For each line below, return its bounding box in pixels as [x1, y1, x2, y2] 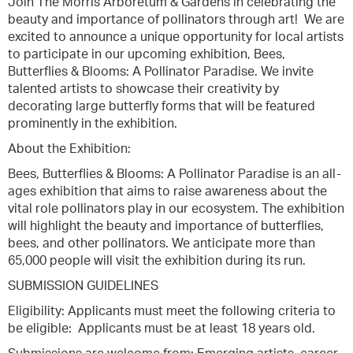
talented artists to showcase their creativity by [8, 83, 279, 95]
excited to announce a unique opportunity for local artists [8, 31, 344, 43]
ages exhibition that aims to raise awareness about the [8, 185, 327, 198]
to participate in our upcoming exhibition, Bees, [8, 48, 285, 61]
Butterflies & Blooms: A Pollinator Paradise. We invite [8, 65, 314, 78]
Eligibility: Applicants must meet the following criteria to [8, 305, 336, 318]
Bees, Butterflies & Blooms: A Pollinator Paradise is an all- [8, 168, 341, 180]
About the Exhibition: [8, 143, 131, 155]
